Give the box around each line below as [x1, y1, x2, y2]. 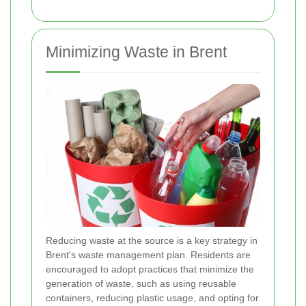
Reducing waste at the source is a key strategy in [46, 234, 258, 246]
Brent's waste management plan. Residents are [46, 249, 251, 260]
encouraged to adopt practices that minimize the [46, 263, 254, 275]
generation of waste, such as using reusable [46, 277, 236, 289]
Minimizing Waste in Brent [46, 42, 227, 61]
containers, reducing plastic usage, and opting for [46, 292, 259, 303]
